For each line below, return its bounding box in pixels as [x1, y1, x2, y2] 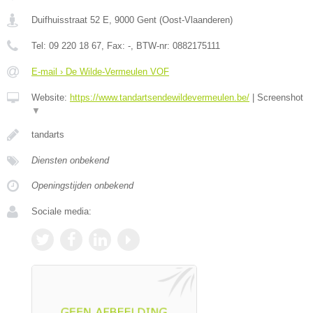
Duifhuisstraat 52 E [31, 15, 109, 26]
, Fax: [101, 41, 128, 52]
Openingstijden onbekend [31, 180, 133, 191]
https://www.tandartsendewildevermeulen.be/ [70, 92, 249, 103]
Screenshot [257, 92, 303, 103]
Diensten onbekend [31, 155, 109, 166]
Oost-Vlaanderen [162, 15, 230, 26]
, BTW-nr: [131, 41, 173, 52]
